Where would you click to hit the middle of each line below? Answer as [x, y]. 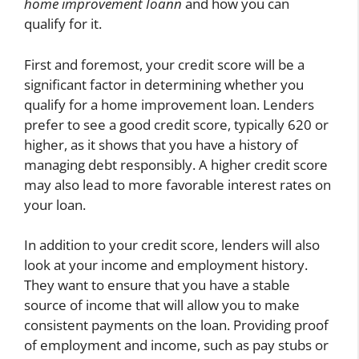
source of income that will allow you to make [162, 305]
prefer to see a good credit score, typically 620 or [176, 124]
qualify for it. [63, 24]
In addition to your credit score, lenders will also [172, 245]
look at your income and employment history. [166, 265]
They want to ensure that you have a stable [157, 285]
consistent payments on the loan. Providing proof [176, 325]
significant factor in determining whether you [164, 84]
